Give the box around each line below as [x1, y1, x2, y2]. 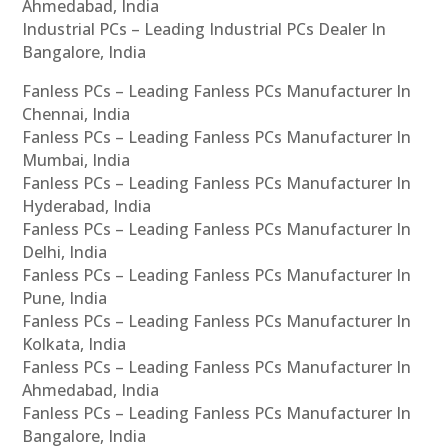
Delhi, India [22, 240, 108, 263]
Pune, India [22, 286, 108, 309]
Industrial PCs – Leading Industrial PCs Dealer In [22, 17, 387, 40]
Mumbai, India [22, 148, 131, 171]
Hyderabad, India [22, 194, 152, 217]
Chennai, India [22, 102, 131, 125]
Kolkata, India [22, 332, 127, 355]
